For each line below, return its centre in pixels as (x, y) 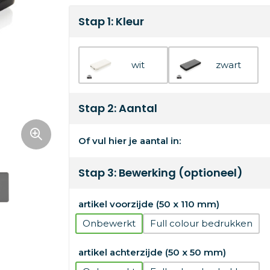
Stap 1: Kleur (111, 21)
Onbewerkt (109, 223)
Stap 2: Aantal (118, 108)
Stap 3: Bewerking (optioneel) (160, 173)
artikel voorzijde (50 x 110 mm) (149, 204)
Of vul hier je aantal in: (129, 141)
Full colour (174, 223)
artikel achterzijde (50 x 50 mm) (152, 252)
